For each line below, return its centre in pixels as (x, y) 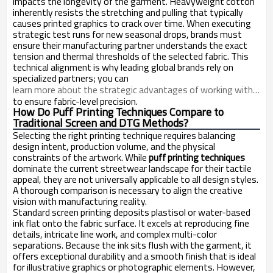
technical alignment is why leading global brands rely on (123, 67)
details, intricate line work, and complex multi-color (115, 234)
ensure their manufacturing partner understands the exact (130, 45)
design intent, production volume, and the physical (114, 146)
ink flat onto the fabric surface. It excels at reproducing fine (131, 223)
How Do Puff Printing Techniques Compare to (118, 112)
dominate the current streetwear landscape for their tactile (132, 168)
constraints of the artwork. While (81, 157)
